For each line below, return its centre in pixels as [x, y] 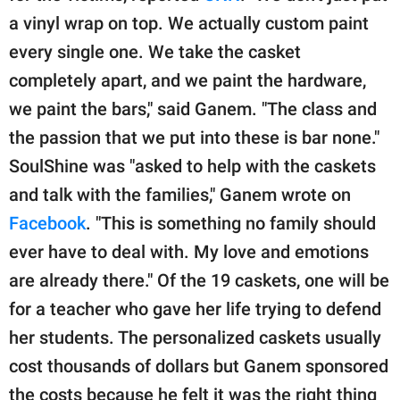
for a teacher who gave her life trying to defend [195, 308]
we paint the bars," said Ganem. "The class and [193, 108]
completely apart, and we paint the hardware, [187, 80]
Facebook [47, 223]
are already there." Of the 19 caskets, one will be [199, 280]
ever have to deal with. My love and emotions [189, 251]
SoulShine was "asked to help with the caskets [192, 166]
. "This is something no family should [231, 223]
